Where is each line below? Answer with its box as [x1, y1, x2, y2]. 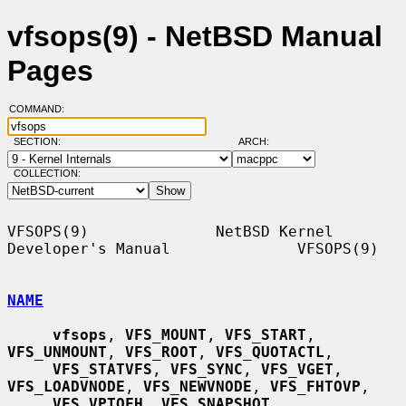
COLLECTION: [13, 168, 81, 179]
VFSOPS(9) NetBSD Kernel [7, 222, 333, 240]
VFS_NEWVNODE [143, 377, 252, 395]
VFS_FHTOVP [270, 377, 361, 395]
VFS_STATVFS [53, 360, 152, 378]
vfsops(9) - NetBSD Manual [7, 20, 382, 53]
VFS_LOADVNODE [7, 377, 125, 395]
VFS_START [225, 325, 306, 343]
